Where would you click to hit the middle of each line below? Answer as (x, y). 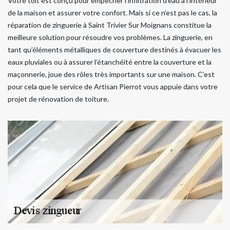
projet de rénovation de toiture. (58, 99)
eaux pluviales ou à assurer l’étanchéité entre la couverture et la (110, 62)
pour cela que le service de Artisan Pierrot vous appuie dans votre (113, 87)
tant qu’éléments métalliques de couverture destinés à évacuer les (114, 50)
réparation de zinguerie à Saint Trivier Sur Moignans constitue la (110, 25)
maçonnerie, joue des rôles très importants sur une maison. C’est (111, 74)
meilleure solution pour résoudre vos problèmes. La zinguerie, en (110, 37)
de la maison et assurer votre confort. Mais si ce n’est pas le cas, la (112, 13)
